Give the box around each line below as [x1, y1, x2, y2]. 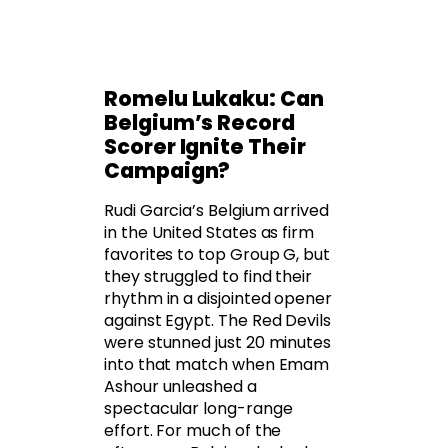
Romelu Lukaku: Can [104, 84, 324, 114]
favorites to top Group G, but [104, 243, 330, 267]
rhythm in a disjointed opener [104, 287, 332, 311]
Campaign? [104, 156, 231, 186]
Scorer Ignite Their [104, 132, 306, 162]
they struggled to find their [104, 265, 313, 289]
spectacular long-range [104, 397, 293, 421]
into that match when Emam [104, 353, 330, 377]
